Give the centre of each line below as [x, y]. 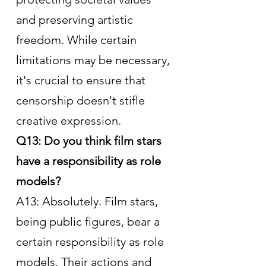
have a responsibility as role [90, 161]
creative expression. [69, 120]
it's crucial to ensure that [82, 80]
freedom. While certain [78, 39]
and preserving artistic [76, 19]
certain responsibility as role [91, 241]
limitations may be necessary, [94, 60]
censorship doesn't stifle [82, 100]
